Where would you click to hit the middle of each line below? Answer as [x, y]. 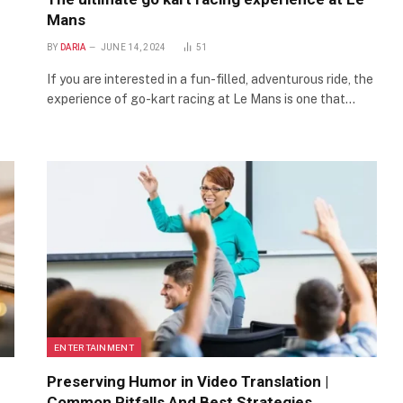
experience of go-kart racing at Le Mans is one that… [201, 99]
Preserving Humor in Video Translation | [188, 382]
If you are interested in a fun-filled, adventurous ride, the [210, 79]
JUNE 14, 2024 [133, 47]
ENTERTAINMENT [94, 348]
